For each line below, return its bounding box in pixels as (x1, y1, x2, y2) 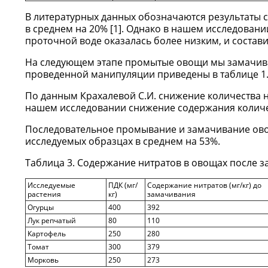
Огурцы (28, 202, 54, 212)
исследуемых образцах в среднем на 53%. (25, 135, 220, 148)
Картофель (28, 229, 66, 239)
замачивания (147, 189, 196, 199)
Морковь (28, 255, 59, 265)
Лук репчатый (28, 215, 76, 226)
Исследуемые (28, 180, 75, 190)
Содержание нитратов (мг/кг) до (147, 180, 261, 190)
